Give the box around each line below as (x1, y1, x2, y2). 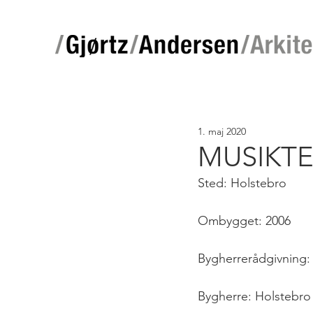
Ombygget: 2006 (198, 213, 291, 228)
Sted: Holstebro (198, 175, 286, 191)
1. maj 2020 (198, 125, 246, 138)
